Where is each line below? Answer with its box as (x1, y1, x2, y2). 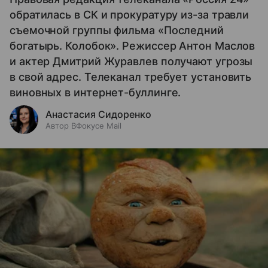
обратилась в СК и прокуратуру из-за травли (10, 8, 249, 21)
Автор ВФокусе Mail (45, 121, 121, 130)
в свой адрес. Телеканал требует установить (10, 71, 252, 83)
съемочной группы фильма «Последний (10, 24, 224, 36)
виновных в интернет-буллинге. (10, 86, 181, 99)
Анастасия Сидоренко (45, 108, 151, 120)
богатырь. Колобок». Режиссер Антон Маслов (10, 39, 255, 52)
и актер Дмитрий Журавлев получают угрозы (10, 55, 253, 68)
